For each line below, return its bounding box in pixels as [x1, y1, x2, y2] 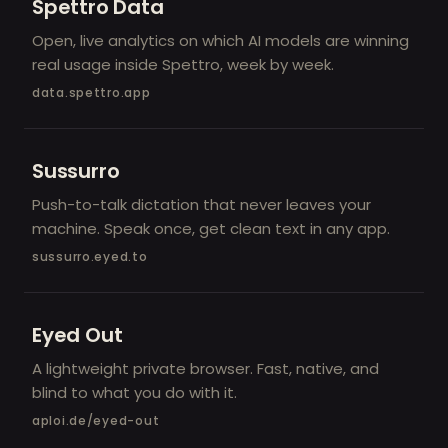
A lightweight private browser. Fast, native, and [32, 357, 379, 379]
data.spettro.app [32, 83, 151, 101]
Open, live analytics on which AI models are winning [32, 29, 409, 51]
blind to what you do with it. [32, 381, 237, 403]
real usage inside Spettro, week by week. [32, 53, 334, 75]
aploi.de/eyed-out [32, 411, 160, 429]
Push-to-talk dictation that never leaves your [32, 193, 371, 215]
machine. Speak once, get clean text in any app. [32, 217, 390, 239]
